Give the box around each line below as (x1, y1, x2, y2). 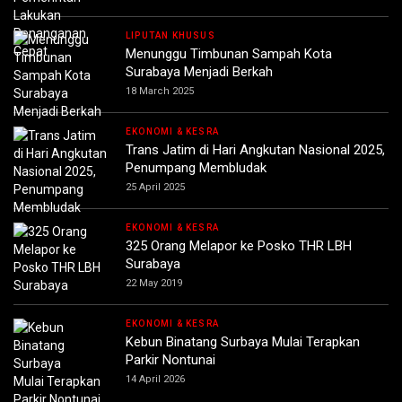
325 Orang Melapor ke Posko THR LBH (126, 237, 352, 254)
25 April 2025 (126, 180, 185, 193)
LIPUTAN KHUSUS (126, 30, 215, 40)
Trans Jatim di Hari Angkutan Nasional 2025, (126, 141, 385, 158)
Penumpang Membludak (126, 159, 267, 176)
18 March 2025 (126, 84, 194, 97)
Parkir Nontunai (126, 351, 219, 368)
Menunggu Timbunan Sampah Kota (126, 45, 332, 62)
